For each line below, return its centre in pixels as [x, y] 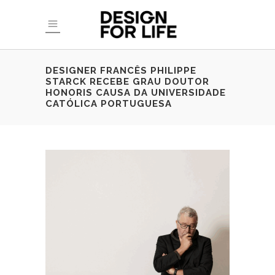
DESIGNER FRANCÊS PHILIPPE [121, 71]
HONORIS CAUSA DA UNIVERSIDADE [136, 93]
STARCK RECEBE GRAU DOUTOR [127, 82]
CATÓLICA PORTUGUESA [109, 104]
